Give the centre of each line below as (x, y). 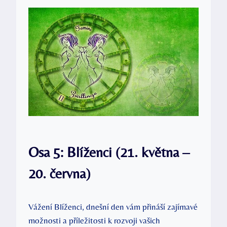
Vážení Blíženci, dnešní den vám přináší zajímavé (113, 207)
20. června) (59, 174)
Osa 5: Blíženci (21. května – (109, 152)
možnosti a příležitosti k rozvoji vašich (94, 221)
